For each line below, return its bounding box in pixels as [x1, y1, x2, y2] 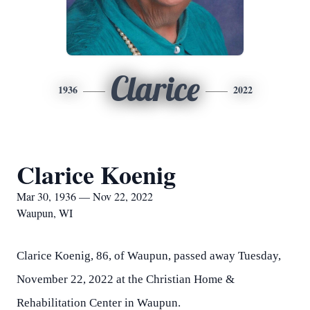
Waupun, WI [17, 206, 73, 220]
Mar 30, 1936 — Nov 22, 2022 [17, 189, 153, 203]
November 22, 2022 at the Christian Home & [17, 273, 235, 286]
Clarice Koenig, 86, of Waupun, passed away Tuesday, [17, 249, 281, 262]
